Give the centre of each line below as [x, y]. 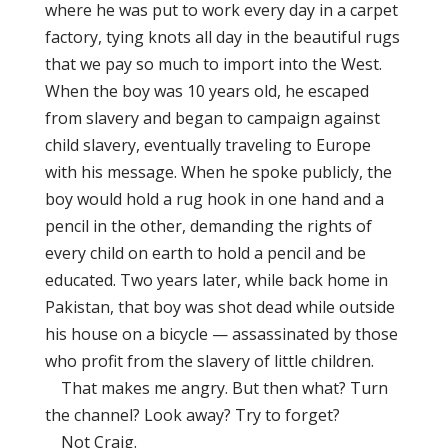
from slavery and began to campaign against [212, 118]
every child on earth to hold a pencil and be [205, 253]
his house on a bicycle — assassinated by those [221, 334]
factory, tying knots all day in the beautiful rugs [222, 37]
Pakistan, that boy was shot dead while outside [219, 307]
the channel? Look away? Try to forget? [192, 415]
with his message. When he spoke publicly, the [218, 172]
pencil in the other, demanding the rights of [208, 226]
